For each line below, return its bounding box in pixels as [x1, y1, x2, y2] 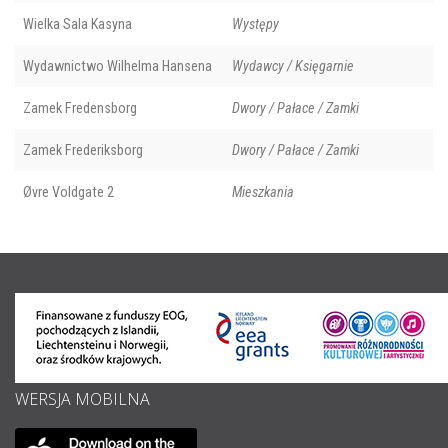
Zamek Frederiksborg [23, 142, 143, 159]
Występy [232, 16, 279, 33]
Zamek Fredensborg [23, 100, 137, 117]
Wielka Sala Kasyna [23, 16, 132, 33]
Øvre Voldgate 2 [23, 184, 114, 201]
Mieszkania [232, 184, 294, 201]
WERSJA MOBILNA [15, 388, 150, 411]
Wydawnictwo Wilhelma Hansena [23, 58, 212, 75]
